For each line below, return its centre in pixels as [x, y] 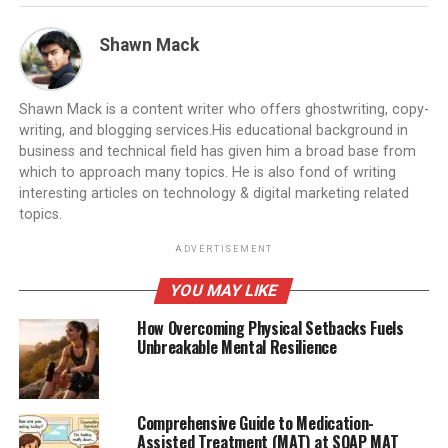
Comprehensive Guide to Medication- [255, 423]
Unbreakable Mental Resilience [236, 347]
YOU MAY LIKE [224, 291]
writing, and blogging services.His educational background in [213, 131]
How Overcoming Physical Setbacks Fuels [270, 328]
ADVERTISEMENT [224, 249]
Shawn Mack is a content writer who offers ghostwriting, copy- [223, 110]
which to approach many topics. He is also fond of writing [207, 173]
